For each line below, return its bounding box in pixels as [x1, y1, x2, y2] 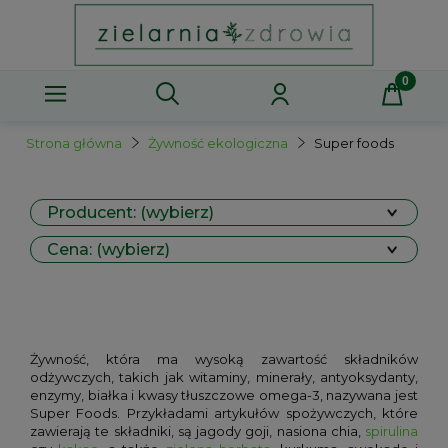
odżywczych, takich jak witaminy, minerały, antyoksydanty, [30, 369, 418, 385]
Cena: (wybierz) [47, 240, 170, 259]
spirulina [365, 423, 418, 439]
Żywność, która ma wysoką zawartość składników [30, 351, 418, 367]
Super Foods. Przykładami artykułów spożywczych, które [30, 405, 418, 421]
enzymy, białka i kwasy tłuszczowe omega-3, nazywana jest [30, 387, 418, 403]
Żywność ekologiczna [148, 135, 288, 151]
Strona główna [26, 135, 122, 151]
